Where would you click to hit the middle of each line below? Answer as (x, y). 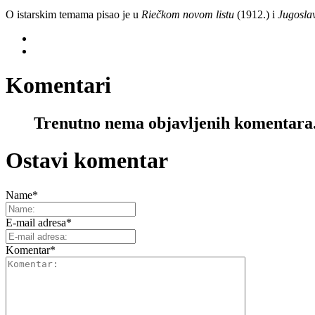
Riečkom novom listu (189, 14)
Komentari (58, 85)
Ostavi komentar (87, 161)
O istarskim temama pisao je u (73, 14)
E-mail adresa (36, 222)
